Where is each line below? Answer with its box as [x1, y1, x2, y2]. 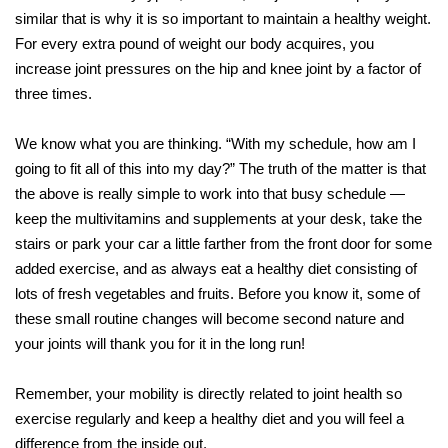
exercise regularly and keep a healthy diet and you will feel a [15, 410, 404, 428]
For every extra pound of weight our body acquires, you [15, 35, 374, 53]
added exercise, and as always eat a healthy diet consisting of [15, 260, 417, 278]
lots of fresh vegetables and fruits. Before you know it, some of [15, 285, 420, 303]
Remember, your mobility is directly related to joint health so [15, 385, 402, 403]
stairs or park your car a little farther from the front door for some [15, 235, 432, 253]
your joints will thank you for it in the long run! [15, 335, 305, 353]
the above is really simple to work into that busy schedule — [15, 185, 405, 203]
